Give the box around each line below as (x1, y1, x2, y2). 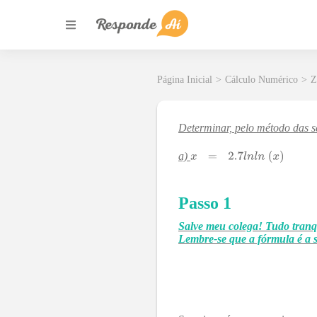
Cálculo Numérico (225, 74, 298, 86)
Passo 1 (178, 194, 231, 213)
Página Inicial (157, 74, 212, 86)
